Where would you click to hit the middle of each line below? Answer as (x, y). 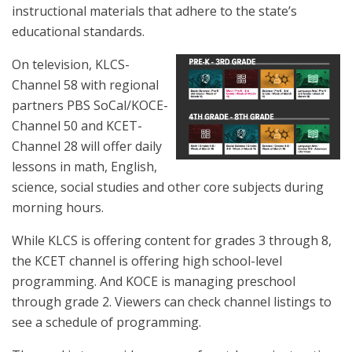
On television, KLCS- (71, 64)
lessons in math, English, (84, 167)
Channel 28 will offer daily (87, 146)
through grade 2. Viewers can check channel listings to (172, 302)
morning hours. (58, 207)
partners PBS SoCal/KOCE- (90, 105)
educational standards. (78, 31)
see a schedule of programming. (106, 322)
